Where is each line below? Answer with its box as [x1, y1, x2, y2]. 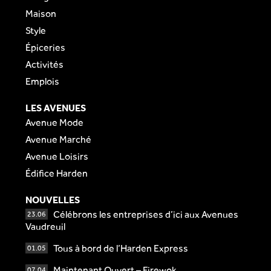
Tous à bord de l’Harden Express [53, 243, 189, 255]
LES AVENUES [25, 102, 86, 114]
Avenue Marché [25, 134, 91, 146]
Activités [25, 58, 64, 70]
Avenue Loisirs [25, 151, 88, 163]
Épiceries [25, 41, 65, 53]
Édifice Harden [25, 168, 88, 180]
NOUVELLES [25, 194, 80, 206]
